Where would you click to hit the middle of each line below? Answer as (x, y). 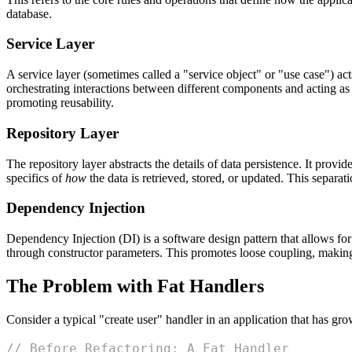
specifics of (36, 178)
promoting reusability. (60, 103)
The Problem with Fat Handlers (135, 286)
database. (29, 13)
